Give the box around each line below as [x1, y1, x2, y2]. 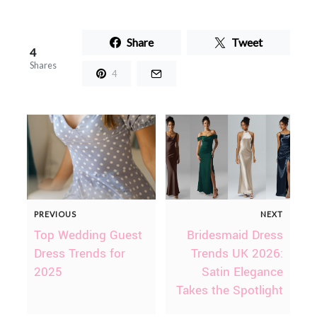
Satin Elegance [202, 263, 284, 282]
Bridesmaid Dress [187, 226, 284, 245]
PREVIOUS [33, 209, 76, 219]
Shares [29, 59, 57, 71]
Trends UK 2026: [191, 245, 284, 263]
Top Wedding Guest [33, 226, 142, 245]
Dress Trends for [33, 245, 125, 263]
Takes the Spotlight [176, 282, 284, 300]
